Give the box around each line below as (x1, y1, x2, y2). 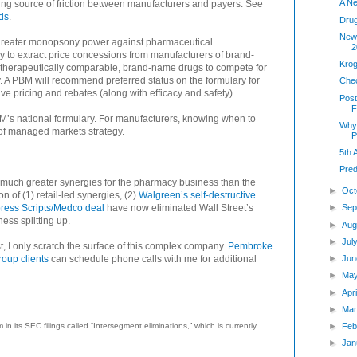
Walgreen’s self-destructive (139, 189, 256, 201)
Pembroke (228, 240, 273, 252)
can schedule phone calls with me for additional (49, 253, 257, 265)
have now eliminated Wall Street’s (104, 202, 253, 214)
